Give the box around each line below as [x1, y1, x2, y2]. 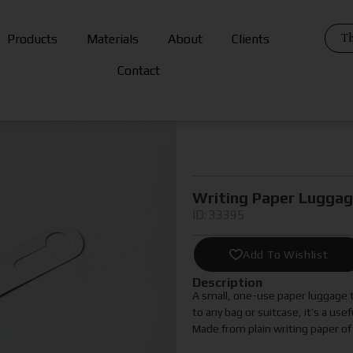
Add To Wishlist [243, 248, 329, 261]
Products [7, 32, 58, 46]
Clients [232, 32, 270, 46]
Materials [87, 32, 139, 46]
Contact [117, 63, 160, 78]
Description [192, 275, 262, 290]
